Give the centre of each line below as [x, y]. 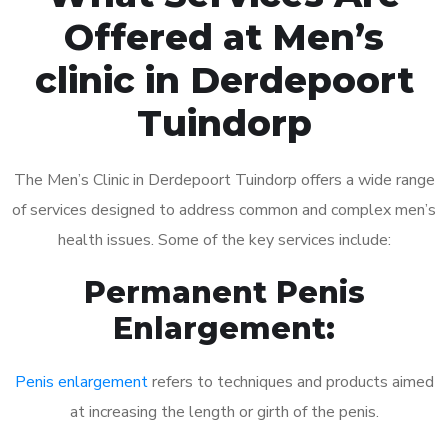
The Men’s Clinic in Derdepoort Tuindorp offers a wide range [224, 179]
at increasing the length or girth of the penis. [224, 411]
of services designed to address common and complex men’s [224, 209]
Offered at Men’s [224, 36]
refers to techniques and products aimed [290, 381]
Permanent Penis [224, 292]
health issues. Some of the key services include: [224, 239]
